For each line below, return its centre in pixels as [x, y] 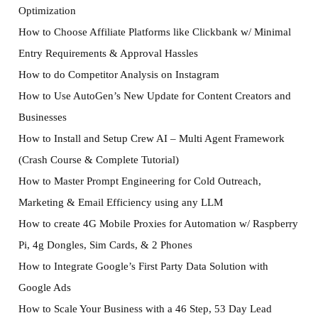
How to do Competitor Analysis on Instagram [119, 75]
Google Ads [44, 287]
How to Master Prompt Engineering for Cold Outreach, [139, 181]
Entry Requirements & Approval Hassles [108, 53]
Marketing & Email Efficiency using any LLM [120, 202]
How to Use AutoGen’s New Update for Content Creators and [154, 96]
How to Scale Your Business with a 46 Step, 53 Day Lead [145, 309]
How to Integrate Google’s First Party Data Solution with [143, 266]
